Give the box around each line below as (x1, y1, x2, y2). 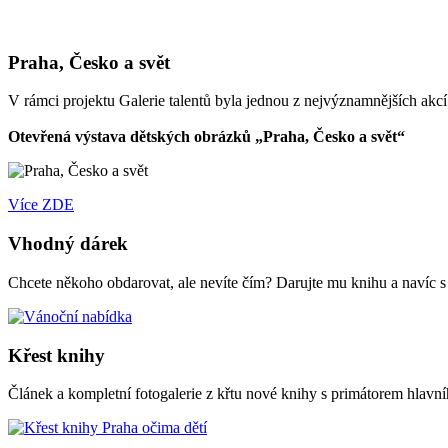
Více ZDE (8, 196, 74, 214)
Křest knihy (8, 344, 105, 366)
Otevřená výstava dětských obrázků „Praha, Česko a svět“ (8, 128, 405, 146)
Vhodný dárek (8, 233, 128, 255)
